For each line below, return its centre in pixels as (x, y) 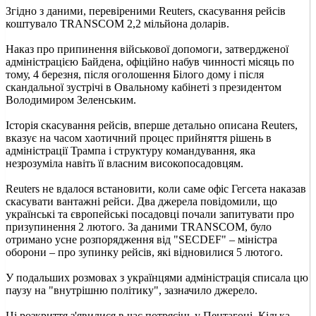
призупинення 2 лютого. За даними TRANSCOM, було (139, 226)
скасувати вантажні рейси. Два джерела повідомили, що (141, 201)
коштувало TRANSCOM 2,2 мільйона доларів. (117, 23)
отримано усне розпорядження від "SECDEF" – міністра (141, 239)
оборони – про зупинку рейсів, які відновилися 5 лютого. (144, 252)
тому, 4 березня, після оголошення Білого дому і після (135, 74)
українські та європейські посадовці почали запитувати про (150, 214)
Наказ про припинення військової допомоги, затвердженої (147, 49)
